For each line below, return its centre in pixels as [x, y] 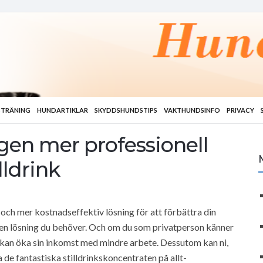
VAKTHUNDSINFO [192, 110]
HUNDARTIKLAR [63, 110]
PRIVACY [240, 110]
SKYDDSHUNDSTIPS [126, 110]
